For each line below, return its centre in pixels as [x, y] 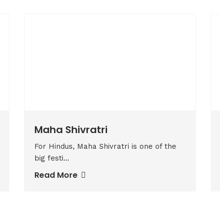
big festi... [52, 158]
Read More [57, 175]
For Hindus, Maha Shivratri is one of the [105, 146]
